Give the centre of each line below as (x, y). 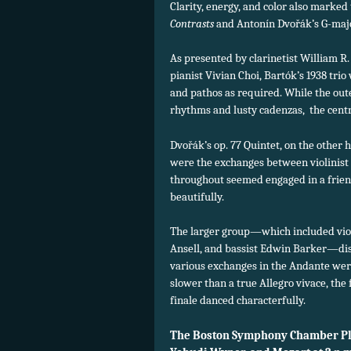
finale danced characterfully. (238, 300)
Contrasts (192, 23)
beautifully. (197, 196)
